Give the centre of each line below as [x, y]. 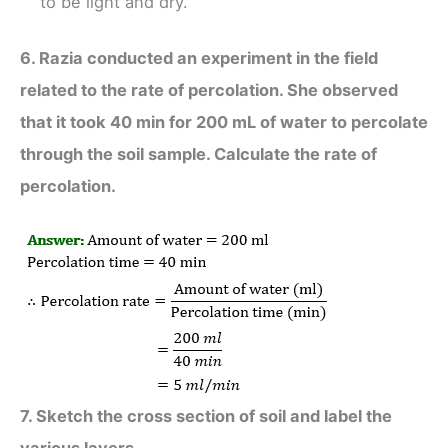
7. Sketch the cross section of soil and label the [206, 415]
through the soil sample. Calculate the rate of [198, 154]
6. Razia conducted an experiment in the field [199, 58]
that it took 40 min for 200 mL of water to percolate [224, 122]
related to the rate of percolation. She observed [209, 90]
